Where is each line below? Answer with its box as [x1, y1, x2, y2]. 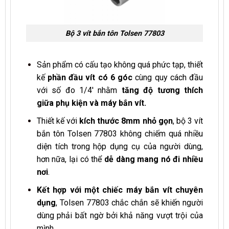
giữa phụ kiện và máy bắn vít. [36, 98, 146, 108]
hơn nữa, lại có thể [36, 154, 104, 165]
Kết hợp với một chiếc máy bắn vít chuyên [36, 185, 203, 195]
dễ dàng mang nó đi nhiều [104, 154, 203, 165]
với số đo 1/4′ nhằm [36, 85, 122, 96]
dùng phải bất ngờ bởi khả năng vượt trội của [36, 210, 203, 220]
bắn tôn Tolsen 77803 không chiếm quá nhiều [36, 129, 203, 139]
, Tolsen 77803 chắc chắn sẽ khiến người [55, 197, 203, 208]
